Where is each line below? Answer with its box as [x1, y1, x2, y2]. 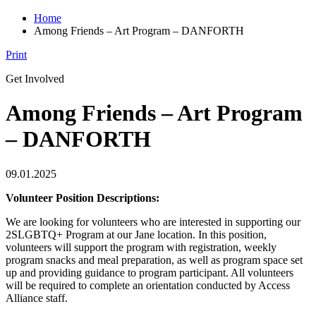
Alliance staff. [6, 291, 71, 304]
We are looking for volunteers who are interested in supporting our [6, 215, 300, 228]
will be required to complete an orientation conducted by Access [6, 279, 290, 291]
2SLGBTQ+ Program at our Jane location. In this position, [6, 228, 267, 241]
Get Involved [6, 73, 64, 85]
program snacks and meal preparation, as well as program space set [6, 253, 303, 266]
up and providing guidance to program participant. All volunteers [6, 266, 293, 279]
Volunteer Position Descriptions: [6, 191, 159, 204]
